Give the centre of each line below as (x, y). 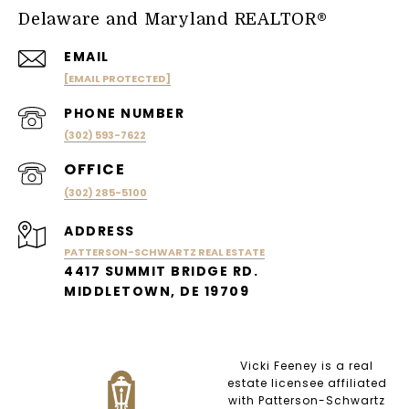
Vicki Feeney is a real (307, 365)
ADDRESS (100, 231)
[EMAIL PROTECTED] (117, 78)
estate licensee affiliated (307, 383)
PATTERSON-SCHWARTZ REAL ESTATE (164, 252)
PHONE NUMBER (124, 113)
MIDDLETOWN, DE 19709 (157, 291)
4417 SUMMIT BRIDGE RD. (161, 271)
